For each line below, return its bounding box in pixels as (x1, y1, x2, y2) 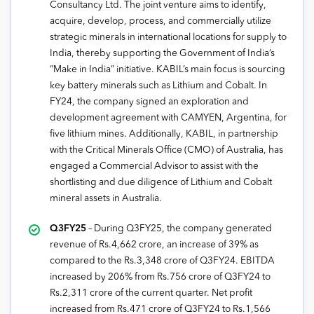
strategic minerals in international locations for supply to (50, 33, 287, 43)
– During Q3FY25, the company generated (86, 224, 272, 234)
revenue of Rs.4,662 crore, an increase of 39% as (50, 240, 259, 250)
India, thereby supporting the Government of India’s (50, 49, 275, 59)
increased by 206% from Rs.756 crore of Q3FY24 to (50, 273, 271, 282)
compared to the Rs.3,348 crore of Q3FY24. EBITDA (50, 257, 275, 266)
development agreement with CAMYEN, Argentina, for (50, 114, 287, 123)
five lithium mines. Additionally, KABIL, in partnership (50, 130, 278, 139)
